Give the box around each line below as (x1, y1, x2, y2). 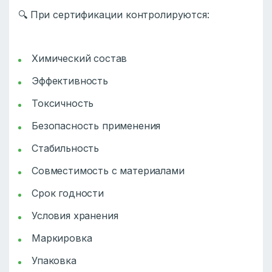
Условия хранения (32, 209, 118, 222)
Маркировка (32, 232, 92, 245)
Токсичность (32, 97, 94, 110)
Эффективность (32, 75, 108, 87)
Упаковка (32, 254, 76, 267)
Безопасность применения (32, 120, 161, 132)
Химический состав (32, 52, 127, 65)
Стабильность (32, 142, 100, 155)
